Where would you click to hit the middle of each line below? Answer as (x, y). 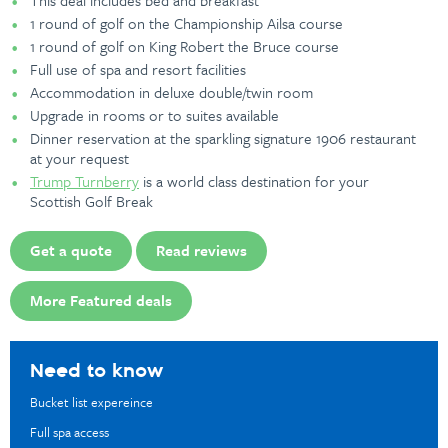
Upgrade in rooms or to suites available (154, 115)
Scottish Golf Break (91, 201)
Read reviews (201, 250)
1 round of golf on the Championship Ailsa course (186, 23)
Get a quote (71, 250)
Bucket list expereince (91, 402)
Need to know (96, 371)
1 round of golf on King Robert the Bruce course (184, 46)
